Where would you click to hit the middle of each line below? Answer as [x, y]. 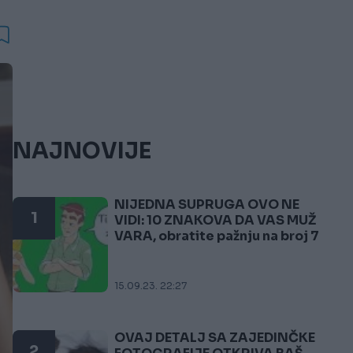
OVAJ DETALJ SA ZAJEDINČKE [215, 338]
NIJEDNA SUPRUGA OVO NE [207, 204]
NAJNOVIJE [82, 151]
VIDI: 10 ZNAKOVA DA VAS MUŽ [215, 220]
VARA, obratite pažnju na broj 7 [217, 236]
